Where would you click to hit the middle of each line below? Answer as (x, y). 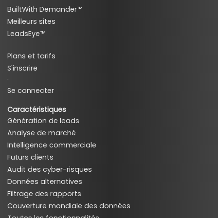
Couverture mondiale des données (69, 206)
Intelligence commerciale (52, 145)
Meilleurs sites (31, 21)
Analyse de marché (42, 133)
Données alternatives (45, 181)
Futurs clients (30, 157)
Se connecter (31, 90)
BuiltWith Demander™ (45, 9)
